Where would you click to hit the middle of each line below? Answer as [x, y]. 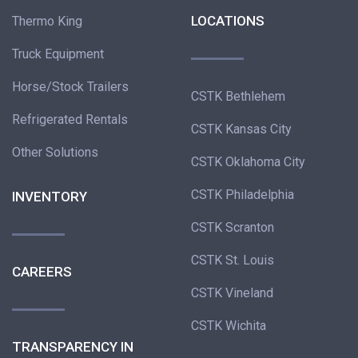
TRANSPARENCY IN [73, 347]
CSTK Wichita [229, 326]
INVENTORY [50, 197]
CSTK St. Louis [233, 261]
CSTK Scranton [233, 228]
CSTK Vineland [232, 293]
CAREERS [42, 272]
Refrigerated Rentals [70, 120]
